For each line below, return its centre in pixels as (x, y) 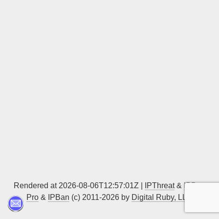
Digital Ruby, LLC (162, 197)
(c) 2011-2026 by (100, 197)
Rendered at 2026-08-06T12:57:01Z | (79, 186)
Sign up (162, 11)
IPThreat (160, 186)
